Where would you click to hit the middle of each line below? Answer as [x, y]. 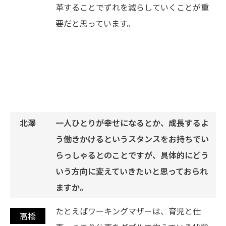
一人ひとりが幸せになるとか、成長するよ [132, 122]
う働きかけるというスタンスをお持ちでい [132, 138]
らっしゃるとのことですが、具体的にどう [132, 155]
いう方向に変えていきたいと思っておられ [132, 171]
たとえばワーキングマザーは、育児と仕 [128, 211]
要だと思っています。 [95, 23]
